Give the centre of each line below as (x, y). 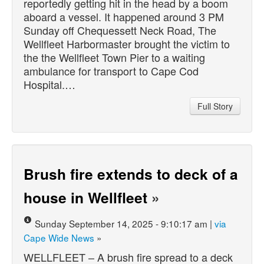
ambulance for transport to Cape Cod (111, 70)
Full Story (215, 106)
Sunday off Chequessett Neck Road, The (120, 30)
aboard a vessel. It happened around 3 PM (124, 16)
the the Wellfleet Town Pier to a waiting (114, 57)
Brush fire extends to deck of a (131, 174)
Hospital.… (49, 84)
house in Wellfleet (85, 197)
